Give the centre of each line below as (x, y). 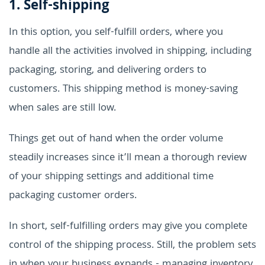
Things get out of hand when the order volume (116, 139)
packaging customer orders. (73, 196)
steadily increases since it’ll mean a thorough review (128, 158)
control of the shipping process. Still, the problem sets (132, 245)
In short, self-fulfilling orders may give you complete (128, 227)
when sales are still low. (62, 108)
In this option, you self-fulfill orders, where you (116, 33)
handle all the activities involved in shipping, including (130, 51)
